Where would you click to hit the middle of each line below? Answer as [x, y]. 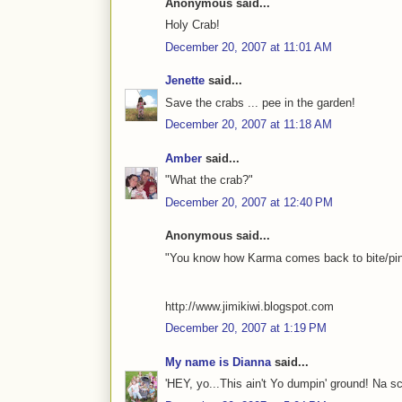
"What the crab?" [209, 180]
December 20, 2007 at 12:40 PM [249, 202]
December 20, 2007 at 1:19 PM [246, 328]
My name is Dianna [218, 362]
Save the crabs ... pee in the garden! [260, 102]
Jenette [185, 81]
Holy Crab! [192, 25]
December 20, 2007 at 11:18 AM [249, 125]
